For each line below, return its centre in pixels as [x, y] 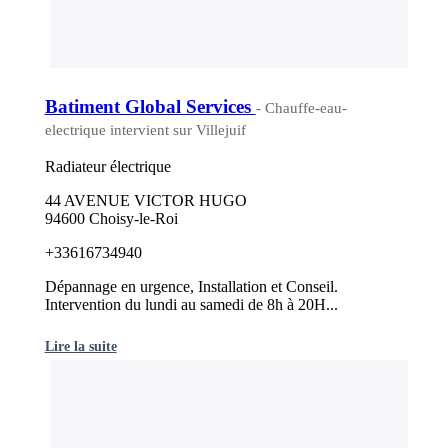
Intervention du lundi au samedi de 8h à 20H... [191, 305]
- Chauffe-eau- [301, 107]
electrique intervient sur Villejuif [145, 129]
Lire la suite [80, 346]
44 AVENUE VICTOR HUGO [145, 201]
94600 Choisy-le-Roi [111, 219]
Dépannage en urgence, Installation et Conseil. [191, 287]
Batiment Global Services [150, 106]
